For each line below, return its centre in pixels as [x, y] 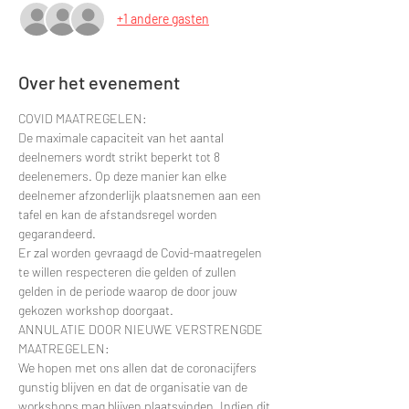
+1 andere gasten [163, 19]
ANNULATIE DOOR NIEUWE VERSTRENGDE [142, 329]
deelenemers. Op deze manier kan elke [124, 175]
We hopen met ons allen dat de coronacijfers [139, 367]
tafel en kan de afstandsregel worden [119, 214]
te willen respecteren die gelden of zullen [129, 271]
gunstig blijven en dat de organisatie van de [134, 386]
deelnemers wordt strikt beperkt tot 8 [121, 156]
